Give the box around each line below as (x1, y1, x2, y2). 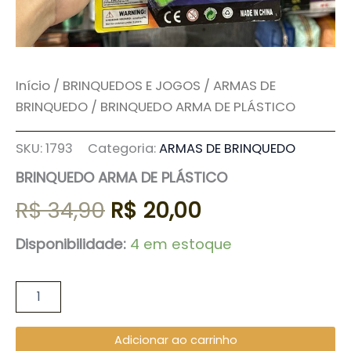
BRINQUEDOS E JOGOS (63, 76, 201, 96)
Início (16, 76, 50, 96)
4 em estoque (130, 233, 232, 254)
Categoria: (88, 139, 159, 158)
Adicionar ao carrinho (114, 332, 237, 349)
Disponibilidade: (16, 233, 126, 254)
